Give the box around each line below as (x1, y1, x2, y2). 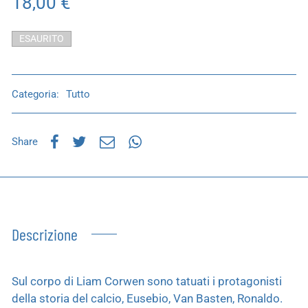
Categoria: (12, 87, 62, 100)
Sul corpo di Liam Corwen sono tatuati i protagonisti (12, 274, 282, 288)
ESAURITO (19, 33, 64, 45)
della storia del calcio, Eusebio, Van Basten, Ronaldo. (12, 291, 283, 305)
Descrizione (12, 223, 78, 244)
